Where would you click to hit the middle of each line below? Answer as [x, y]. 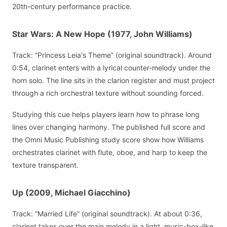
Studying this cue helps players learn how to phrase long [106, 115]
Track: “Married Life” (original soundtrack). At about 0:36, [107, 214]
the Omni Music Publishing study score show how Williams [108, 140]
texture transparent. [45, 165]
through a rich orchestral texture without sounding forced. [108, 93]
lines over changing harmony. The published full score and [109, 127]
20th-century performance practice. [72, 6]
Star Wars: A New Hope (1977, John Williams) [102, 34]
